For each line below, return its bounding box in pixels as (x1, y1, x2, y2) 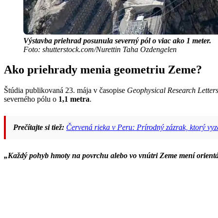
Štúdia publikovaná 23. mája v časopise (4, 86, 127, 95)
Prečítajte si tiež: (13, 123, 64, 132)
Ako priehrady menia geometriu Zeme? (4, 63, 202, 76)
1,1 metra (58, 95, 90, 104)
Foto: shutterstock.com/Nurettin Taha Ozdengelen (23, 45, 177, 54)
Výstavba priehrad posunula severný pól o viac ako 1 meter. (23, 36, 211, 45)
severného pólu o (4, 95, 58, 104)
